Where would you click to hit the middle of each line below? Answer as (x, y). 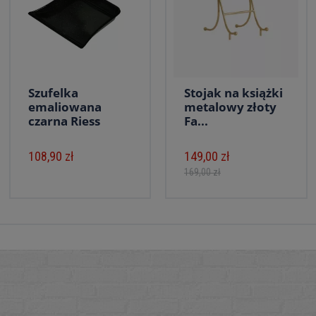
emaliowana (65, 107)
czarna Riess (64, 121)
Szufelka (53, 93)
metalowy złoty (230, 107)
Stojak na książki (233, 93)
